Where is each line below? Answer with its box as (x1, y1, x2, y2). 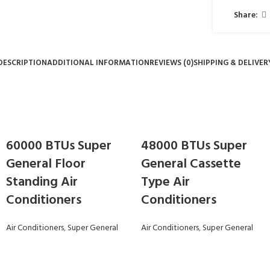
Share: (234, 8, 259, 22)
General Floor (6, 154, 86, 175)
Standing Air (6, 172, 78, 193)
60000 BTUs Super (6, 136, 111, 157)
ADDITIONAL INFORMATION (46, 57, 149, 69)
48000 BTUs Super (141, 136, 247, 157)
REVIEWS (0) (149, 57, 193, 69)
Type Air (141, 172, 190, 193)
